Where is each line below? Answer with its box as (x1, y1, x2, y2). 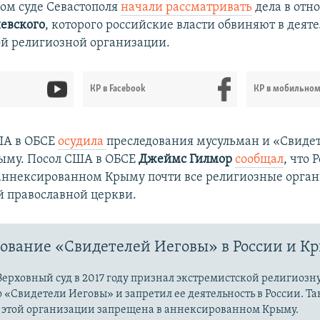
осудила (58, 135, 107, 149)
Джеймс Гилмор (139, 153, 236, 167)
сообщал (235, 153, 284, 167)
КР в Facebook (90, 84, 146, 94)
